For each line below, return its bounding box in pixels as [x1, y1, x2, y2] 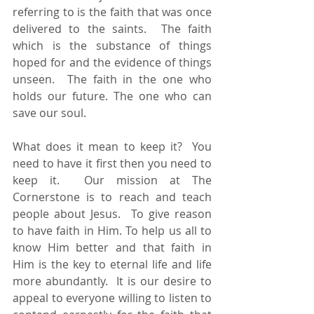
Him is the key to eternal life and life [13, 256, 212, 272]
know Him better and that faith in [13, 239, 212, 255]
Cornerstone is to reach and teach [13, 189, 212, 205]
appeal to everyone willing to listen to [13, 289, 212, 306]
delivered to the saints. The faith [13, 20, 212, 36]
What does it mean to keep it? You [13, 138, 212, 154]
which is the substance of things [13, 37, 212, 53]
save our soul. [13, 104, 89, 121]
